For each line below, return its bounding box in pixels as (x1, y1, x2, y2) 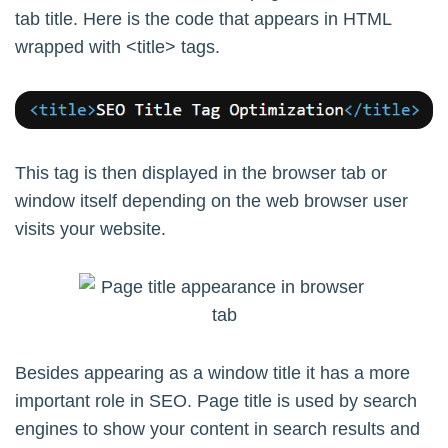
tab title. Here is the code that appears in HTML (15, 9, 391, 29)
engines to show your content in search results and (15, 419, 420, 440)
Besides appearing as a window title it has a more (15, 363, 410, 384)
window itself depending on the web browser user (15, 191, 408, 212)
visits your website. (15, 219, 166, 240)
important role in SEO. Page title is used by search (15, 391, 417, 412)
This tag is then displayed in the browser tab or (15, 163, 387, 184)
